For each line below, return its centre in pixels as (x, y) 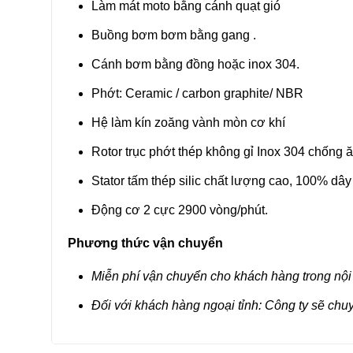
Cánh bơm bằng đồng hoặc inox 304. (195, 65)
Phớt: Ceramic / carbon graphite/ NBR (197, 94)
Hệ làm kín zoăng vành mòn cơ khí (188, 123)
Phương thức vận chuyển (145, 243)
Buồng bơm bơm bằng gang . (173, 35)
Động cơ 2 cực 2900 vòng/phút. (179, 210)
